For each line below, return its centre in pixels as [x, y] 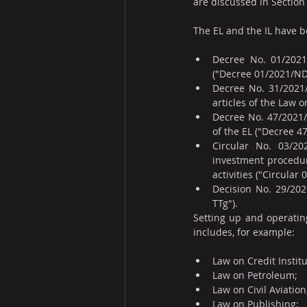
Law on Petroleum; [255, 275]
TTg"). [225, 203]
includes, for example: [244, 232]
